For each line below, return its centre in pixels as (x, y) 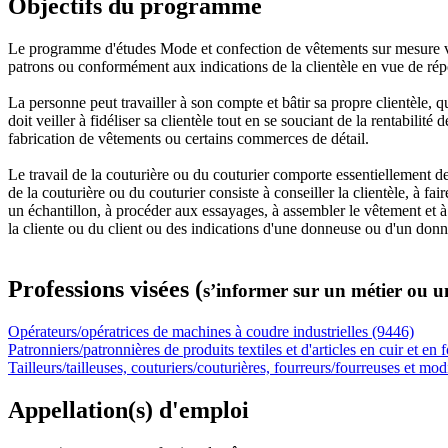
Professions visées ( (105, 288)
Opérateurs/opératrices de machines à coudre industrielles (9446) (211, 331)
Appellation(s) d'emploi (128, 409)
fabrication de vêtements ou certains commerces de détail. (188, 138)
